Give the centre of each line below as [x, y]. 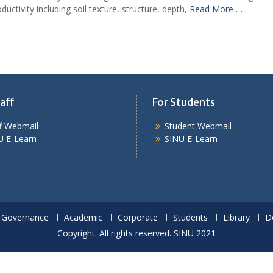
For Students [184, 102]
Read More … [216, 9]
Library [236, 217]
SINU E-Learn [191, 139]
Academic [83, 217]
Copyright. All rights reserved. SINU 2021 [136, 233]
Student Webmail [198, 126]
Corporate [137, 217]
